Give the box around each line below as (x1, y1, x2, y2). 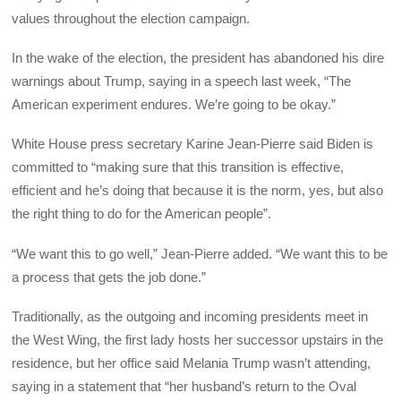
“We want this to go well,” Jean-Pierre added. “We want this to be (12, 245, 388, 261)
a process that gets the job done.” (12, 269, 207, 285)
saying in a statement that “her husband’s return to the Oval (12, 378, 357, 394)
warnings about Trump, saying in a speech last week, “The (12, 73, 352, 90)
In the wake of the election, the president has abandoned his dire (12, 50, 385, 66)
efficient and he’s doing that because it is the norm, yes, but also (12, 183, 384, 199)
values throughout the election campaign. (12, 10, 251, 26)
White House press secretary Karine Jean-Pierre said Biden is (12, 136, 374, 152)
